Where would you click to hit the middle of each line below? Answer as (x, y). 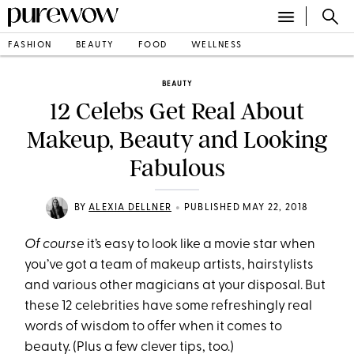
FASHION (30, 45)
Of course (55, 245)
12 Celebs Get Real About (177, 111)
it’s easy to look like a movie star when (200, 245)
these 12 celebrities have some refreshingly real (169, 306)
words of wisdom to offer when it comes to (154, 327)
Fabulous (177, 168)
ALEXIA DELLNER (130, 208)
